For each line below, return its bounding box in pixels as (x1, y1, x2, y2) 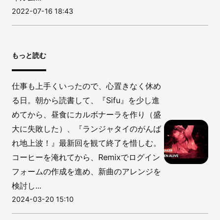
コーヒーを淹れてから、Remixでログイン (12, 152, 160, 162)
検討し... (12, 180, 41, 191)
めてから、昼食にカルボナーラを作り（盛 (12, 109, 161, 119)
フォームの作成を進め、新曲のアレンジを (12, 166, 161, 176)
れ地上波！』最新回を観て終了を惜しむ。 (12, 137, 161, 148)
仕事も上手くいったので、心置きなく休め (12, 81, 161, 91)
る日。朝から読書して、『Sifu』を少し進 (12, 95, 160, 105)
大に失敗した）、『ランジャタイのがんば (12, 123, 161, 134)
